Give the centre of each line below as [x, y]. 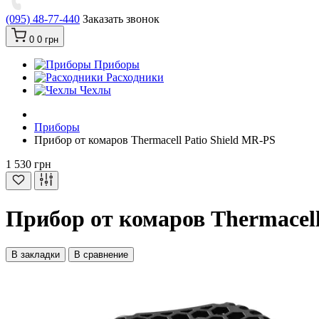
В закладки [36, 255]
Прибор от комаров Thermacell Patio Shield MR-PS [155, 140]
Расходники [135, 78]
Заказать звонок [121, 19]
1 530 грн [28, 164]
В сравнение [101, 255]
